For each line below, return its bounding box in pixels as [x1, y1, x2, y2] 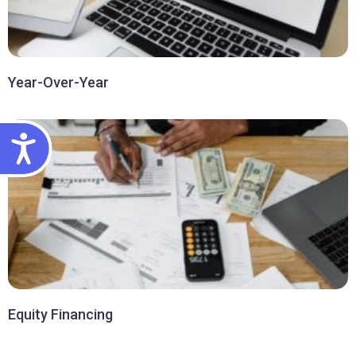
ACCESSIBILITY [38, 128, 163, 149]
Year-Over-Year [8, 73, 109, 91]
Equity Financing [8, 305, 113, 323]
